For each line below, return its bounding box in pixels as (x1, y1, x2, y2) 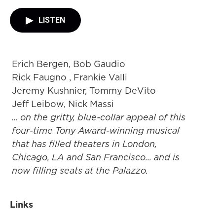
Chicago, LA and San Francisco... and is (12, 151, 180, 163)
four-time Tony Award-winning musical (12, 124, 180, 137)
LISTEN (38, 15, 65, 25)
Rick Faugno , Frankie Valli (12, 71, 127, 83)
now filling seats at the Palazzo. (12, 164, 148, 177)
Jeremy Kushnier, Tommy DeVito (12, 84, 156, 97)
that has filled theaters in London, (12, 138, 157, 150)
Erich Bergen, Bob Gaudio (12, 58, 125, 70)
